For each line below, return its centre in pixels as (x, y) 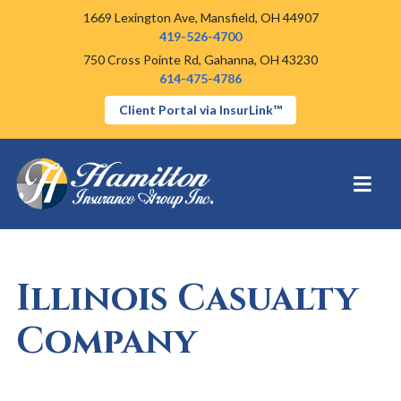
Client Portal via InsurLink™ (200, 110)
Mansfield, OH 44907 (259, 17)
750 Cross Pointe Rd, (144, 59)
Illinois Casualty (187, 299)
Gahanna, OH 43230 (261, 59)
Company (107, 342)
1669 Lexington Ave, (141, 17)
